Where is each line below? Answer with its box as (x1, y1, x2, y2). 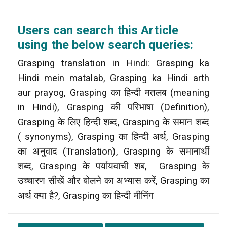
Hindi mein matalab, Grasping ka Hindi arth (18, 72, 209, 84)
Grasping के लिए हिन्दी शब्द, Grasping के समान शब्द (18, 116, 209, 128)
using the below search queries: (18, 37, 194, 52)
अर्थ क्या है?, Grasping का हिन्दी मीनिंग (18, 190, 154, 201)
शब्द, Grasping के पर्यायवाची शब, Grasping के (18, 160, 209, 172)
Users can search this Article (18, 23, 178, 37)
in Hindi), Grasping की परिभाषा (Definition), (18, 101, 209, 113)
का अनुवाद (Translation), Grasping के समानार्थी (18, 145, 209, 157)
